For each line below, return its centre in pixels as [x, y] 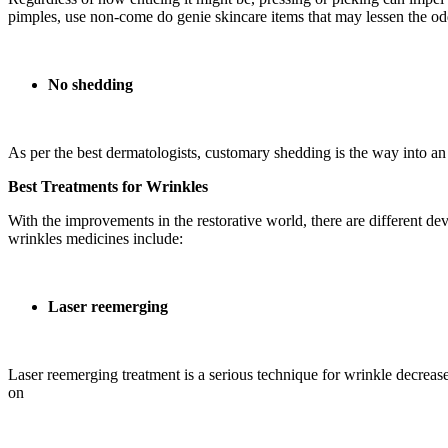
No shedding [92, 84]
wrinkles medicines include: [97, 238]
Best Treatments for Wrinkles [110, 186]
